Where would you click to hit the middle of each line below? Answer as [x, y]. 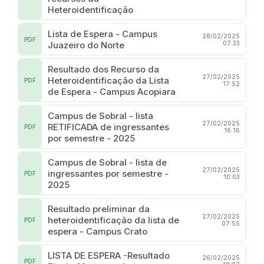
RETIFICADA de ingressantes [108, 127]
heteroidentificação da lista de [113, 220]
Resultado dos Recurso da [103, 69]
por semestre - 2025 [91, 138]
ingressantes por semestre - [108, 173]
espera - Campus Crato [98, 231]
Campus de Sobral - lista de [107, 162]
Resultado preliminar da [99, 209]
